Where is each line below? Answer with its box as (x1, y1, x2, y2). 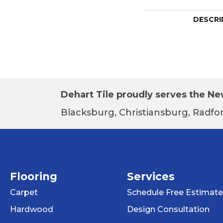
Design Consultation (126, 204, 210, 214)
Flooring (10, 170, 57, 183)
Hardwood (10, 204, 53, 214)
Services (126, 170, 175, 183)
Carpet (10, 187, 38, 197)
